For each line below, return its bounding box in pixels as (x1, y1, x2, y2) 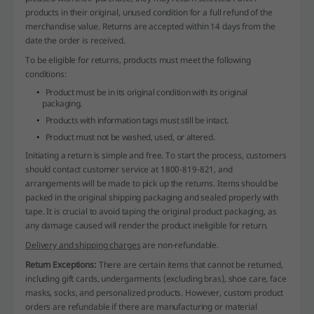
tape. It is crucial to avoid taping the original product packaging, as (25, 205, 277, 217)
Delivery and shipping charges (25, 238, 141, 251)
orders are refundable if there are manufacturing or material (25, 300, 257, 313)
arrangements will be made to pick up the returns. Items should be (25, 177, 279, 189)
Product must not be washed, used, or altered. (45, 130, 215, 143)
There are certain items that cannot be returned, (96, 258, 283, 271)
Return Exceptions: (25, 258, 97, 271)
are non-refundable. (140, 238, 219, 251)
